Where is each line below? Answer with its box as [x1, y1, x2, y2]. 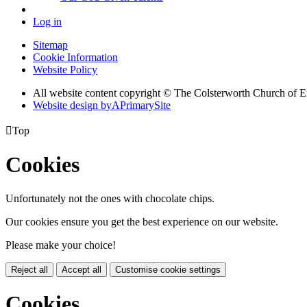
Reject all [11, 264, 48, 275]
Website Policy [33, 63, 97, 75]
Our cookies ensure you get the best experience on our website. [5, 215, 278, 228]
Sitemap [33, 38, 68, 51]
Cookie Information [33, 51, 118, 63]
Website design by [33, 99, 112, 111]
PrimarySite [120, 99, 171, 111]
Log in [33, 15, 62, 27]
